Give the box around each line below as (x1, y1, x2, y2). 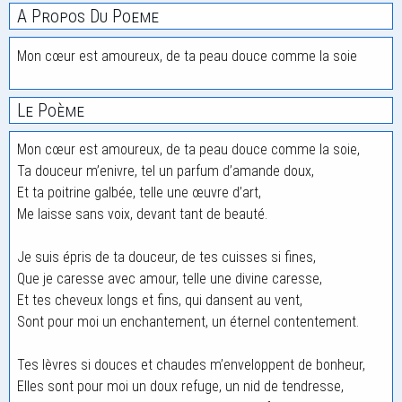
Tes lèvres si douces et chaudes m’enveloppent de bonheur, (17, 356, 365, 373)
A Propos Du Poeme (17, 5, 159, 27)
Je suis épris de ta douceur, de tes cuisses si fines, (17, 249, 316, 266)
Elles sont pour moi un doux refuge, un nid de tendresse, (17, 378, 344, 395)
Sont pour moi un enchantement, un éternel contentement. (17, 313, 359, 330)
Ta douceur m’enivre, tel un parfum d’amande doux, (17, 162, 314, 179)
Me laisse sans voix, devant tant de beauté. (17, 205, 267, 223)
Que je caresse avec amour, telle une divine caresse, (17, 270, 322, 287)
